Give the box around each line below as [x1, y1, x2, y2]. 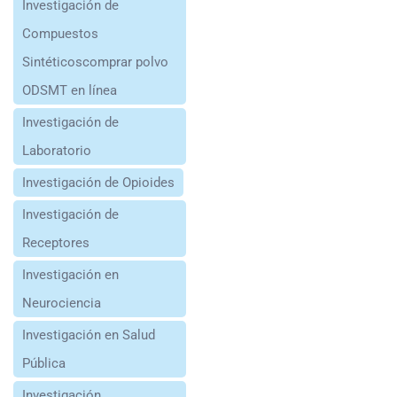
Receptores [22, 234, 90, 251]
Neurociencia [22, 294, 101, 311]
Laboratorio [22, 142, 91, 159]
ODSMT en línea [22, 82, 117, 98]
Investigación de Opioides [22, 174, 175, 191]
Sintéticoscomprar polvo [22, 53, 168, 70]
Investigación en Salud [22, 326, 155, 343]
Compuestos [22, 25, 98, 42]
